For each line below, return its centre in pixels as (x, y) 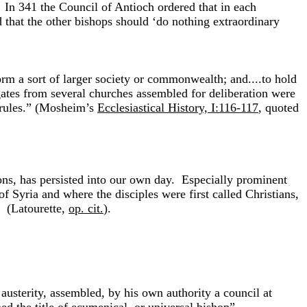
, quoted (279, 108)
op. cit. (86, 208)
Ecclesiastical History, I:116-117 (178, 108)
